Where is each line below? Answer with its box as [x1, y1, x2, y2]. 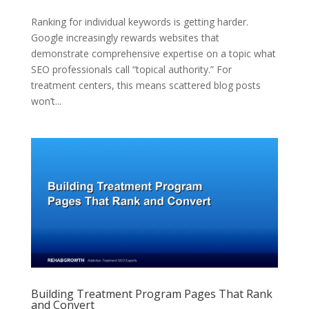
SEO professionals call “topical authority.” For [30, 62, 232, 76]
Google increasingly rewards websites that [30, 30, 219, 44]
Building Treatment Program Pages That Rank [30, 286, 272, 301]
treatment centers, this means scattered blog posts [30, 78, 261, 92]
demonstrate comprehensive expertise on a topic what [30, 46, 276, 60]
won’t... [30, 94, 61, 108]
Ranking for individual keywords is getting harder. [30, 14, 248, 28]
